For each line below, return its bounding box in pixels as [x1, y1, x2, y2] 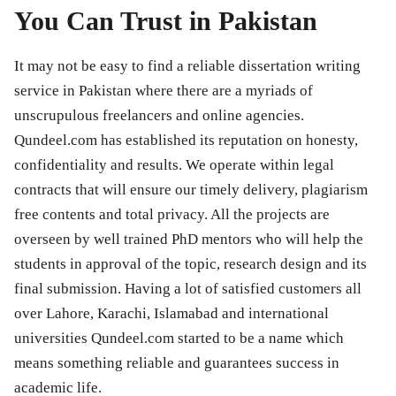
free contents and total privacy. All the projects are [14, 205, 330, 223]
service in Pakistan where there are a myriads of [14, 81, 313, 99]
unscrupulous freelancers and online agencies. [14, 106, 304, 124]
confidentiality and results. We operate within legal [14, 156, 334, 173]
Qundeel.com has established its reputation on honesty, [14, 131, 358, 148]
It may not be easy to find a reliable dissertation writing [14, 57, 361, 74]
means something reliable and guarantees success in [14, 354, 339, 371]
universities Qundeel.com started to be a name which [14, 329, 344, 346]
